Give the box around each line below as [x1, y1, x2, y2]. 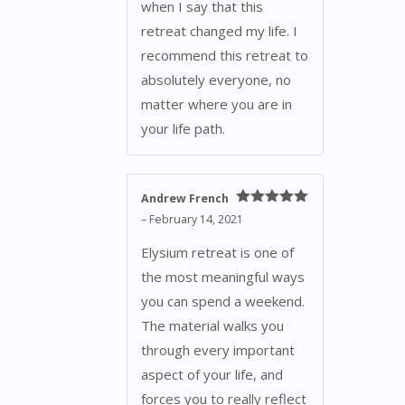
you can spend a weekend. [141, 292, 305, 311]
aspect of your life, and [141, 365, 283, 384]
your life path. [141, 118, 225, 137]
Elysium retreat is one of [141, 243, 294, 262]
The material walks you [141, 316, 284, 335]
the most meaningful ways [141, 268, 305, 287]
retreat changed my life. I [141, 21, 297, 40]
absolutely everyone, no [141, 70, 291, 89]
